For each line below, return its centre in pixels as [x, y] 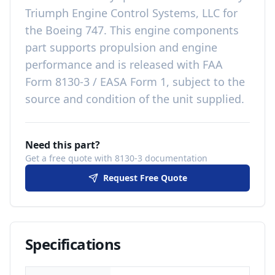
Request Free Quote [145, 178]
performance [59, 64]
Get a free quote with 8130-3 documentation [116, 158]
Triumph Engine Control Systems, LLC [122, 13]
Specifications [73, 244]
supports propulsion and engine [134, 47]
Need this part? [63, 145]
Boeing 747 [75, 30]
